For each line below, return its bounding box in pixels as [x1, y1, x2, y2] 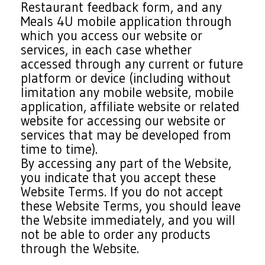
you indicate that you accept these [21, 169, 216, 186]
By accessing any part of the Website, [21, 155, 232, 172]
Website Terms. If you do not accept [21, 183, 224, 200]
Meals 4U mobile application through [21, 13, 232, 30]
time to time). [21, 141, 98, 157]
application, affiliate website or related [21, 98, 240, 115]
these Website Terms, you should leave [21, 198, 241, 214]
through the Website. [21, 240, 140, 257]
